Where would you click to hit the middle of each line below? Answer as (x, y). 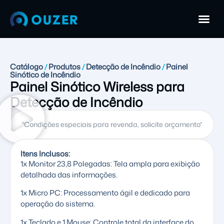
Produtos (64, 67)
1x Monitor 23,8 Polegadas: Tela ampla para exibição (110, 164)
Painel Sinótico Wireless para (97, 86)
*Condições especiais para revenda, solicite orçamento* (112, 124)
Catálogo (26, 67)
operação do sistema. (58, 204)
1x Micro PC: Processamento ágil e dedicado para (105, 193)
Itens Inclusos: (45, 154)
